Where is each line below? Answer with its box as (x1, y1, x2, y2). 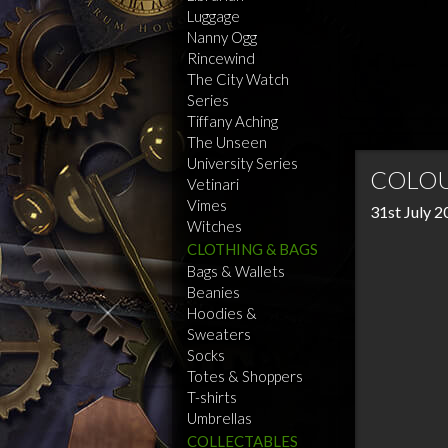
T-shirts (187, 388, 237, 406)
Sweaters (187, 325, 251, 343)
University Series (187, 154, 298, 172)
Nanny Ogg (187, 28, 257, 46)
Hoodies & (187, 304, 257, 322)
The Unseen (187, 133, 267, 151)
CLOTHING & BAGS (187, 240, 318, 258)
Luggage (187, 7, 240, 25)
